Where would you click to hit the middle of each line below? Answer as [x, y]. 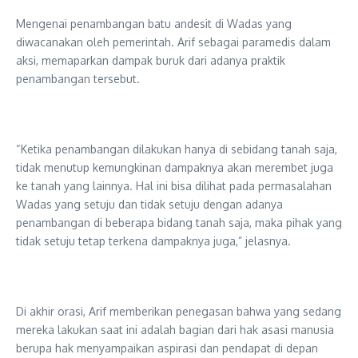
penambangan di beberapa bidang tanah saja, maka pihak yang [179, 223]
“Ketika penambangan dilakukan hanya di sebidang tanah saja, [177, 149]
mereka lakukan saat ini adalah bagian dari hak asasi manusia [175, 330]
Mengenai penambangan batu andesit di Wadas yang [154, 24]
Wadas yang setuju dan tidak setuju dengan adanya [149, 205]
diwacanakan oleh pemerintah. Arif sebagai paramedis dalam [173, 42]
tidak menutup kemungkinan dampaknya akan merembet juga [175, 168]
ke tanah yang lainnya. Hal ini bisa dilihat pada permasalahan [174, 186]
